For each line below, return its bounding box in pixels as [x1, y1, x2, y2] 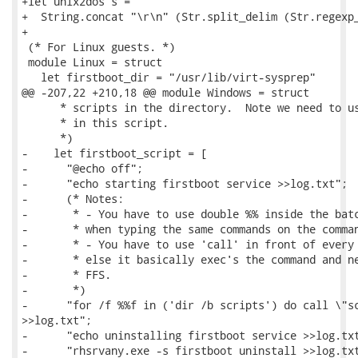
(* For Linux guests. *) [22, 39, 175, 54]
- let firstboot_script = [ [22, 145, 207, 161]
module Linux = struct [22, 54, 162, 70]
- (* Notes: [22, 191, 124, 206]
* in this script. [22, 115, 169, 130]
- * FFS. [22, 267, 111, 282]
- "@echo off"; [22, 161, 143, 176]
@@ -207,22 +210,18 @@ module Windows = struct [22, 85, 309, 100]
